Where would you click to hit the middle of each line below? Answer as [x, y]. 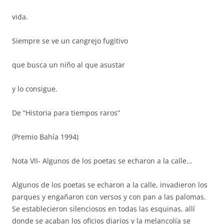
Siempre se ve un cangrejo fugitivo [70, 41]
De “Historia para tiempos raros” [66, 113]
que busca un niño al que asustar [68, 65]
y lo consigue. [35, 89]
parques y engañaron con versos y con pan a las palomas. [109, 197]
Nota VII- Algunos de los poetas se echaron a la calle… [102, 161]
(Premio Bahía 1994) [45, 137]
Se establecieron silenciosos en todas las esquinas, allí [103, 209]
